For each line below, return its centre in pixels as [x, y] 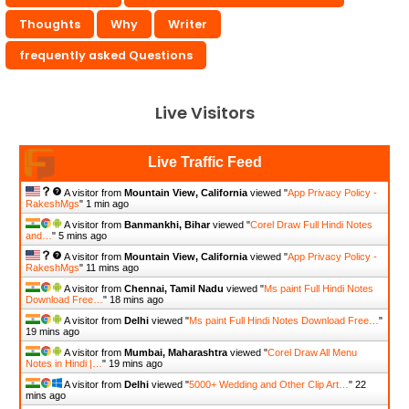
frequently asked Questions [106, 56]
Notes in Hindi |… [64, 364]
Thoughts [50, 25]
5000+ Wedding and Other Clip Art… [269, 385]
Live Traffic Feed [204, 163]
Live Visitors [204, 113]
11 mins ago [112, 268]
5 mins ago [83, 236]
